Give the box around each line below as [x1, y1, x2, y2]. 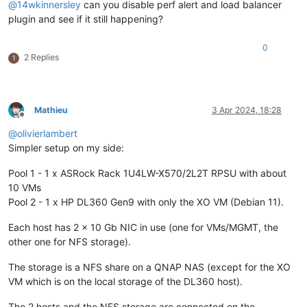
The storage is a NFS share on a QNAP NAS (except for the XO [8, 260, 291, 273]
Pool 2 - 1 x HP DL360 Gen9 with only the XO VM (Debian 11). [8, 195, 284, 208]
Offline [21, 114, 47, 125]
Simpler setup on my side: [8, 141, 124, 153]
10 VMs [8, 181, 41, 193]
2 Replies [24, 51, 59, 62]
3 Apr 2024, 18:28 [212, 104, 282, 115]
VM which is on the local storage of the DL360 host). [8, 275, 243, 287]
